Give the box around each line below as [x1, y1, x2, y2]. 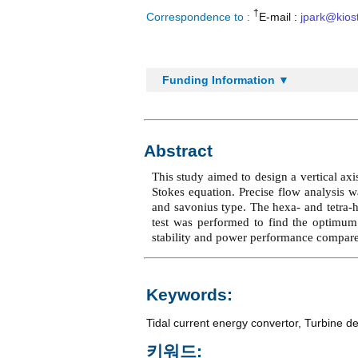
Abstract [144, 141, 213, 161]
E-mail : [259, 10, 300, 23]
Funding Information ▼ [162, 74, 289, 86]
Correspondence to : [146, 10, 253, 23]
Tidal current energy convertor [146, 316, 298, 329]
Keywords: [146, 285, 233, 304]
